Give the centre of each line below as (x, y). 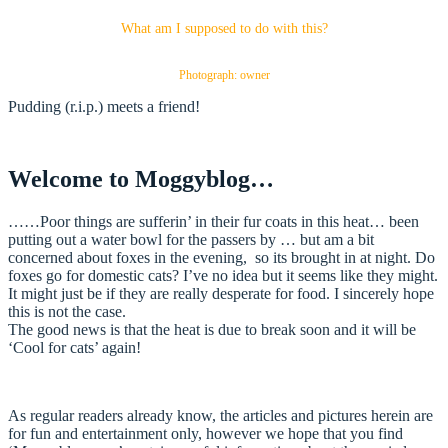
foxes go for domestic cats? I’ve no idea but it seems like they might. (223, 275)
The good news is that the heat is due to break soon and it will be (212, 329)
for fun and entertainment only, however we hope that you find (205, 433)
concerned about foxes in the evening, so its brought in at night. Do (221, 257)
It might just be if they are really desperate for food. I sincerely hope (221, 293)
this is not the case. (67, 311)
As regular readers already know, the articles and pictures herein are (220, 415)
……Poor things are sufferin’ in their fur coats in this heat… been (213, 221)
